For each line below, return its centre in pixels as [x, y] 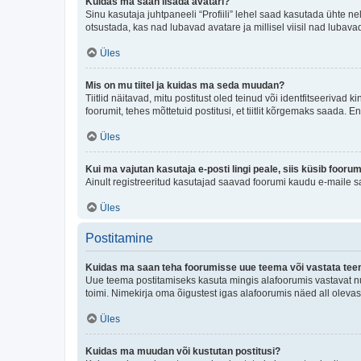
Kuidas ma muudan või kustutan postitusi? [183, 351]
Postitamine [119, 238]
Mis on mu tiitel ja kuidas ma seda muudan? [185, 85]
